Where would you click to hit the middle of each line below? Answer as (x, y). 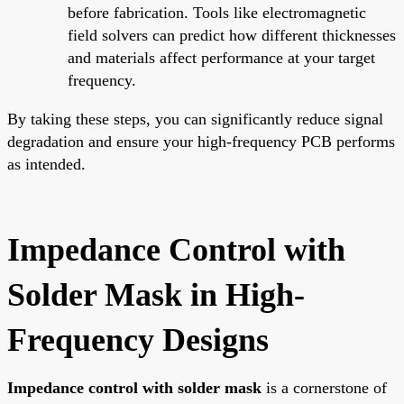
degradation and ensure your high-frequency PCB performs (201, 141)
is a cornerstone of (324, 387)
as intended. (46, 164)
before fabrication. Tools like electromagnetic (217, 12)
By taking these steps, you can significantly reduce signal (195, 119)
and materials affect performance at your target (221, 57)
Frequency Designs (138, 340)
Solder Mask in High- (156, 294)
